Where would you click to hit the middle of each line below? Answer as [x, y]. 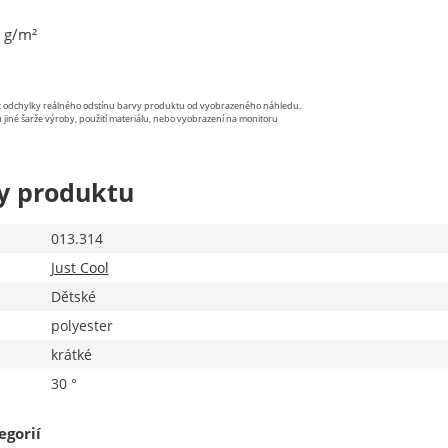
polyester [81, 325]
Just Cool [79, 267]
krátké [71, 354]
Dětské [73, 296]
